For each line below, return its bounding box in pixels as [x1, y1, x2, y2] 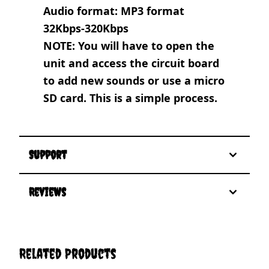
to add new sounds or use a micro [43, 73, 225, 88]
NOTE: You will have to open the [43, 38, 214, 53]
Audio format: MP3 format [43, 3, 184, 18]
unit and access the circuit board [43, 55, 219, 70]
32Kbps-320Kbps [43, 20, 128, 35]
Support [29, 147, 67, 162]
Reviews [29, 184, 66, 199]
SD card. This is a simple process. [43, 90, 217, 105]
